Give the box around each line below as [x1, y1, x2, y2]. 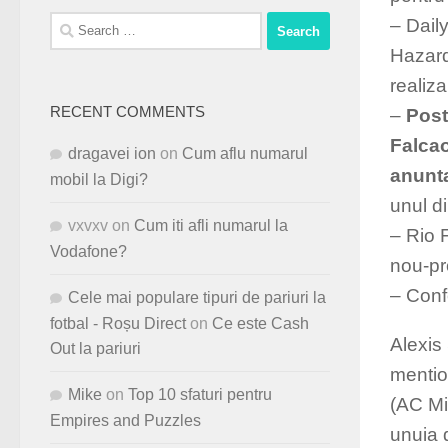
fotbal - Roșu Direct [50, 315, 186, 333]
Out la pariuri [50, 340, 141, 358]
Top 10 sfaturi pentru [128, 386, 272, 404]
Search [49, 15, 100, 33]
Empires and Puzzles [50, 412, 201, 430]
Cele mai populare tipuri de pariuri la [68, 289, 326, 307]
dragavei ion [68, 145, 156, 163]
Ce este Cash [212, 315, 309, 333]
